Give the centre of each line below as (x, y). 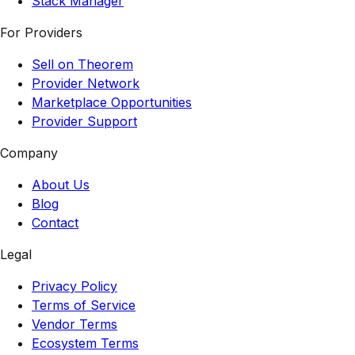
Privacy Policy (74, 286)
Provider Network (86, 83)
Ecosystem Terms (85, 343)
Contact (55, 222)
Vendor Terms (74, 324)
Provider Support (84, 121)
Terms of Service (84, 305)
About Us (61, 184)
